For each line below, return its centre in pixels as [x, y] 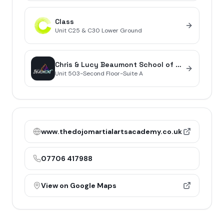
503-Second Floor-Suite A [105, 73]
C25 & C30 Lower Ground [105, 30]
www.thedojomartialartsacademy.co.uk [111, 131]
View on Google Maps [79, 185]
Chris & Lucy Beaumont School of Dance [178, 64]
